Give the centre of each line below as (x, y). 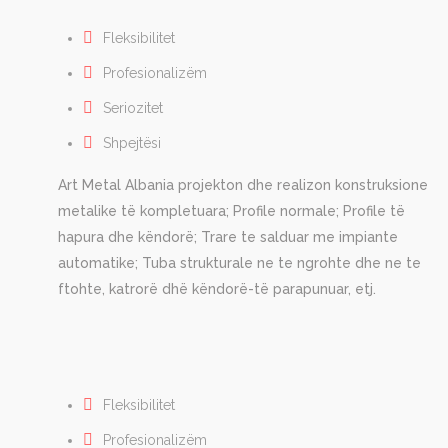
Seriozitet (133, 108)
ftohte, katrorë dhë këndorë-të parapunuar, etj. (217, 289)
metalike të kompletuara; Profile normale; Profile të (231, 211)
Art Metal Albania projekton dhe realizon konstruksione (243, 185)
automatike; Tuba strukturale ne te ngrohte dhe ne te (239, 263)
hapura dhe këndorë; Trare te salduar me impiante (228, 237)
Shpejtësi (132, 143)
